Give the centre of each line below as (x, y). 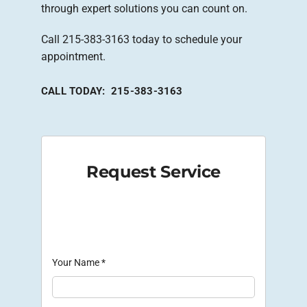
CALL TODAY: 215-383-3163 (112, 91)
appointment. (73, 56)
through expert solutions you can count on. (144, 8)
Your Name (77, 262)
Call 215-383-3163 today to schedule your (142, 39)
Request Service (153, 172)
